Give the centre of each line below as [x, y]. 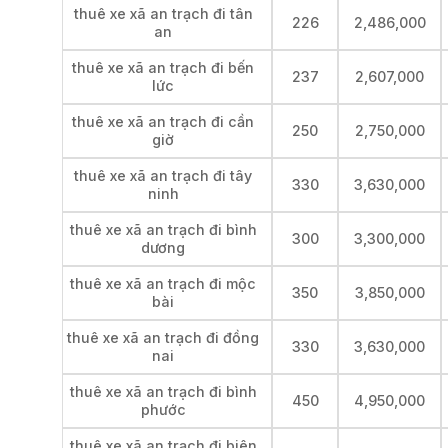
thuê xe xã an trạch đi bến [163, 67]
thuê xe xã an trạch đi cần [163, 121]
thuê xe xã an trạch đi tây [163, 175]
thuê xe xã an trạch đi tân [163, 13]
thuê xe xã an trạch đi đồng [163, 337]
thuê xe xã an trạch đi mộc [163, 283]
